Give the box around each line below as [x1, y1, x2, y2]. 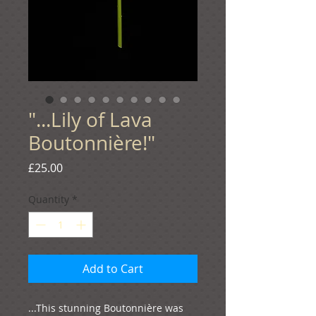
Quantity [28, 192, 69, 206]
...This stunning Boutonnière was [28, 300, 183, 315]
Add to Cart [83, 260, 143, 276]
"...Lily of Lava [28, 106, 152, 133]
